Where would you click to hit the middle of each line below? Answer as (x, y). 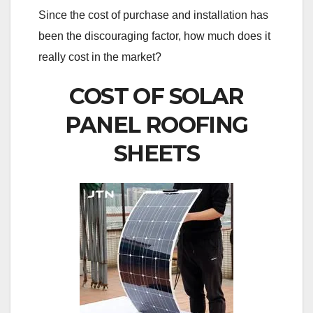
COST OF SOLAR (156, 96)
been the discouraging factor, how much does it (154, 36)
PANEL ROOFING (156, 124)
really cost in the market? (100, 57)
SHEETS (156, 153)
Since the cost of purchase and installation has (153, 15)
